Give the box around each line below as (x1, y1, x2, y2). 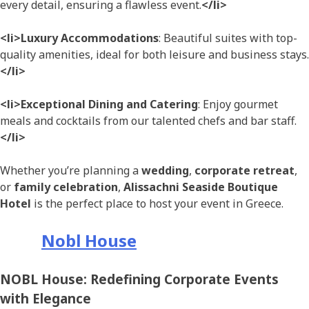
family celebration (14, 179, 118, 195)
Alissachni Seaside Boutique (123, 179, 278, 195)
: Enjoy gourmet (198, 97, 278, 112)
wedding (141, 163, 189, 179)
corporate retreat (195, 163, 295, 179)
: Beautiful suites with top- (159, 30, 297, 46)
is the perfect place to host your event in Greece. (31, 196, 283, 212)
